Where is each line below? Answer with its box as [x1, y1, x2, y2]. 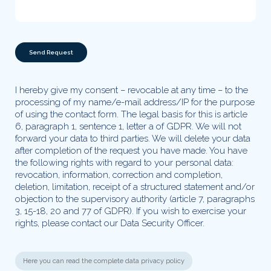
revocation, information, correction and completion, [15, 169, 223, 180]
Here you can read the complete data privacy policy [23, 257, 184, 265]
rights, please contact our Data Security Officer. [15, 217, 204, 229]
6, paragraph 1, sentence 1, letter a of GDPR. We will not [15, 120, 241, 132]
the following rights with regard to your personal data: [15, 157, 233, 168]
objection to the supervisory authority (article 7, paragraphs [15, 193, 255, 204]
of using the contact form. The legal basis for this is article [15, 108, 247, 120]
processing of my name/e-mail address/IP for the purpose [15, 96, 255, 108]
